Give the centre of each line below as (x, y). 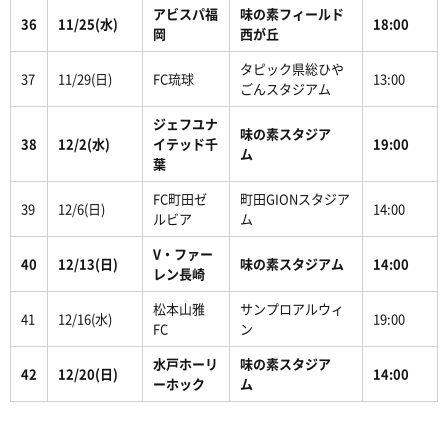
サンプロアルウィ (292, 308)
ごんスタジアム (285, 88)
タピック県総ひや (292, 68)
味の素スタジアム (292, 263)
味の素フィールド (292, 13)
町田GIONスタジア (295, 198)
